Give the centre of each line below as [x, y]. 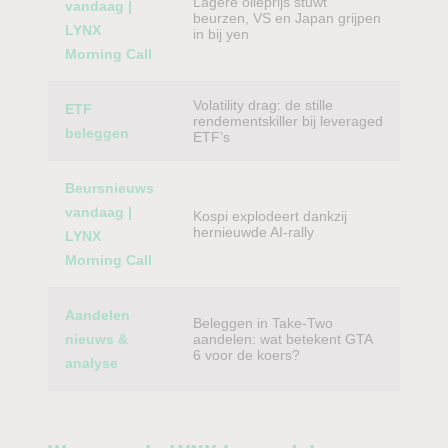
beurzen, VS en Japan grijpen [287, 18]
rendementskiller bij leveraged [288, 121]
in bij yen [221, 34]
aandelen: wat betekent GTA [282, 339]
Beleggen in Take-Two [263, 323]
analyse [91, 363]
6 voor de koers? [246, 355]
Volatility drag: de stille [263, 105]
